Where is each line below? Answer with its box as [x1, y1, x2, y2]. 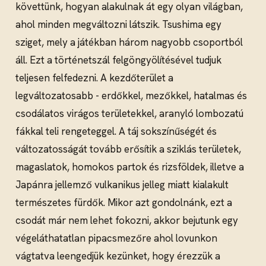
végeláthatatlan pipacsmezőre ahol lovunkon [15, 231, 217, 245]
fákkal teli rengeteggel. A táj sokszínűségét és [15, 124, 217, 138]
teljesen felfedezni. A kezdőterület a [15, 71, 173, 84]
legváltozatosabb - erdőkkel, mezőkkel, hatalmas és [15, 88, 247, 102]
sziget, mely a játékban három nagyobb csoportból [15, 35, 243, 49]
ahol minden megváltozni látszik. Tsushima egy [15, 17, 221, 31]
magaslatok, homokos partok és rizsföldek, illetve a [15, 160, 244, 173]
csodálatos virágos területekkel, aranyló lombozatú [15, 106, 243, 120]
